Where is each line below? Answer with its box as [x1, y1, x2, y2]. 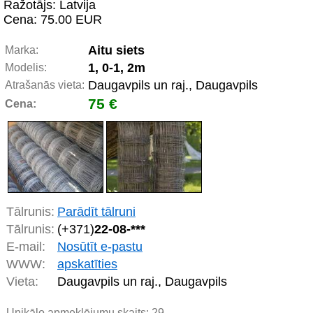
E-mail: [6, 240, 45, 254]
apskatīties [57, 257, 117, 272]
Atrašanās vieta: [5, 79, 85, 91]
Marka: [5, 44, 38, 56]
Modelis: [5, 61, 47, 73]
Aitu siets [88, 43, 145, 57]
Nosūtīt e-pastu [57, 240, 143, 254]
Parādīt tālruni [57, 205, 136, 219]
